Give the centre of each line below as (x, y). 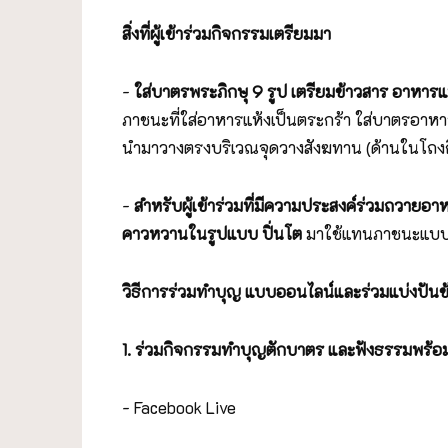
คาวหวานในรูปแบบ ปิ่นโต (214, 234)
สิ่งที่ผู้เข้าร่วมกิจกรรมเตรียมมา (226, 34)
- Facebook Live (179, 408)
